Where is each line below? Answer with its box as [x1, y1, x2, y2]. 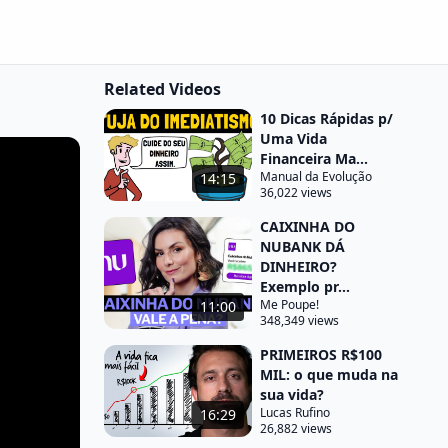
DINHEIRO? [260, 257, 337, 276]
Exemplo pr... [260, 277, 350, 296]
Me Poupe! [260, 296, 319, 313]
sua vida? [260, 385, 324, 404]
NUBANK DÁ [260, 237, 345, 256]
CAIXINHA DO [260, 217, 355, 236]
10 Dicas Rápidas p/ [260, 109, 393, 128]
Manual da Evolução [260, 168, 372, 185]
